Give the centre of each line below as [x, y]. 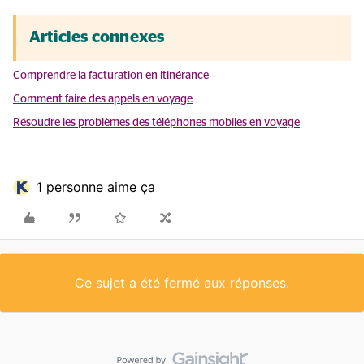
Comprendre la [50, 76]
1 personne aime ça [96, 187]
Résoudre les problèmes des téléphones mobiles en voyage [156, 123]
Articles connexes [97, 37]
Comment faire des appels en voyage [103, 99]
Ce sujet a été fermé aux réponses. [182, 283]
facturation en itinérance [147, 76]
